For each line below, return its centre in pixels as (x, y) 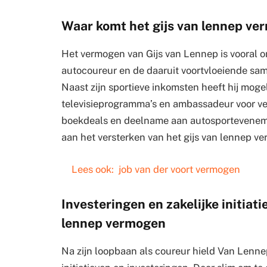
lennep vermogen (114, 223)
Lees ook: (92, 169)
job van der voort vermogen (179, 169)
